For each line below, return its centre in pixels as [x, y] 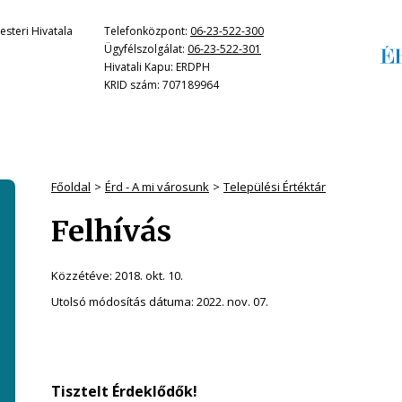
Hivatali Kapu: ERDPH [157, 67]
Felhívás [111, 232]
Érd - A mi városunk [157, 187]
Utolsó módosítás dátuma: [124, 301]
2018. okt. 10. [149, 275]
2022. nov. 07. [232, 301]
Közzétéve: [83, 275]
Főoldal [71, 187]
